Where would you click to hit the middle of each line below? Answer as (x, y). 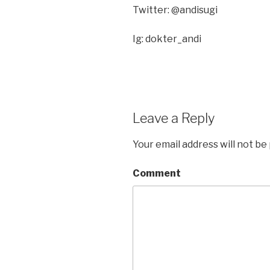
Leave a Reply (174, 118)
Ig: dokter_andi (167, 39)
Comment (157, 173)
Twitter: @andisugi (175, 10)
